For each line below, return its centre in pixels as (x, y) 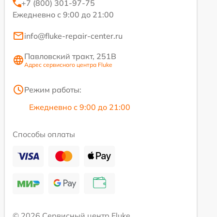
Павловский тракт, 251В (70, 56)
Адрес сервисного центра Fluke (68, 65)
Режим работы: (53, 90)
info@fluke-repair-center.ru (73, 36)
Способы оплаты (44, 134)
